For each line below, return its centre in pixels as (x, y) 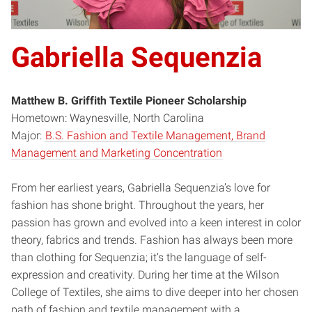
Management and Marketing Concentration (117, 153)
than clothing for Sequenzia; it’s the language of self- (139, 257)
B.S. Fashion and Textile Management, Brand (155, 135)
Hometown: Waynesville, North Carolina (108, 118)
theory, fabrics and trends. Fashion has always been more (152, 240)
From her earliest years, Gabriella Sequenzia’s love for (141, 187)
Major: (28, 135)
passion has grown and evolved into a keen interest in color (156, 222)
